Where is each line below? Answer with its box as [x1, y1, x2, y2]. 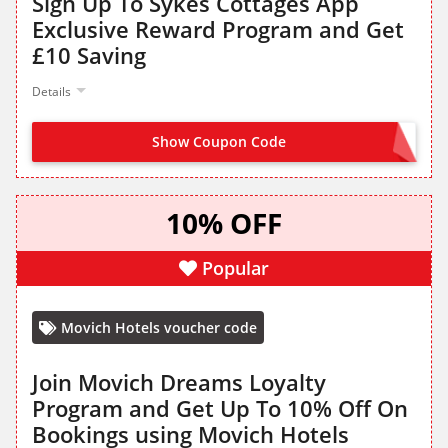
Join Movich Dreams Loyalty [32, 367, 326, 398]
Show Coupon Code [152, 132, 286, 152]
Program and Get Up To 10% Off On [32, 393, 408, 424]
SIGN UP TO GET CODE [263, 134, 405, 153]
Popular [202, 256, 269, 281]
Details [32, 83, 71, 101]
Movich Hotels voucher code [61, 318, 257, 338]
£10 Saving [32, 40, 146, 71]
